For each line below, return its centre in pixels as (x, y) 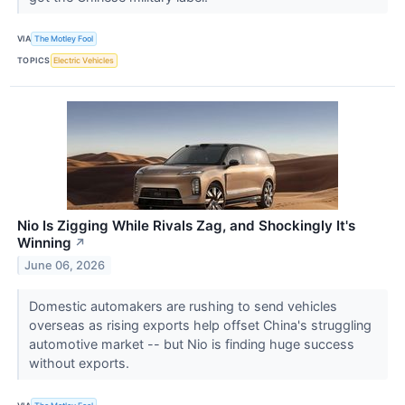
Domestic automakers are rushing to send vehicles (183, 306)
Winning (44, 242)
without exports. (80, 363)
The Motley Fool (64, 39)
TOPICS (34, 61)
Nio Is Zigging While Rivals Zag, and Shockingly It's (186, 225)
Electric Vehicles (84, 61)
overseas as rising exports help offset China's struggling (200, 325)
